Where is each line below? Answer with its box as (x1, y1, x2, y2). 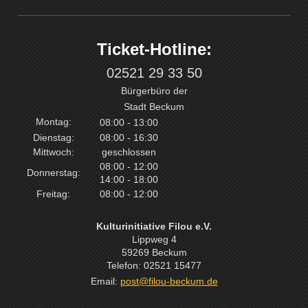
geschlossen (102, 146, 156, 157)
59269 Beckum (121, 247, 187, 258)
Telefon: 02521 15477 (107, 260, 201, 272)
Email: (90, 275, 120, 287)
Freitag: (36, 188, 70, 199)
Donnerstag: (26, 166, 80, 178)
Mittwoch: (32, 146, 74, 157)
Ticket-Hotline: (96, 40, 212, 59)
